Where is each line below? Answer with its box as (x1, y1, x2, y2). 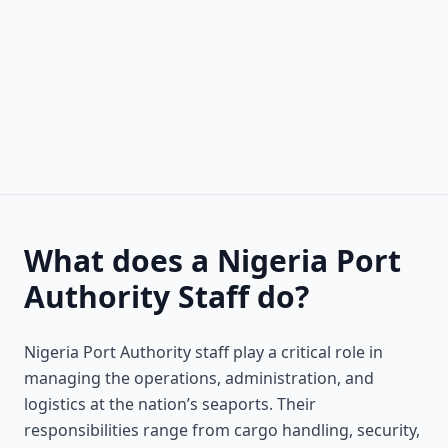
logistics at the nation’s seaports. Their (24, 393, 316, 415)
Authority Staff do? (24, 276, 309, 317)
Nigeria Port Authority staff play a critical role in (24, 341, 383, 363)
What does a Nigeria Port (24, 240, 401, 281)
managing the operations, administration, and (24, 367, 374, 389)
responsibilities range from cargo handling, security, (24, 419, 420, 441)
